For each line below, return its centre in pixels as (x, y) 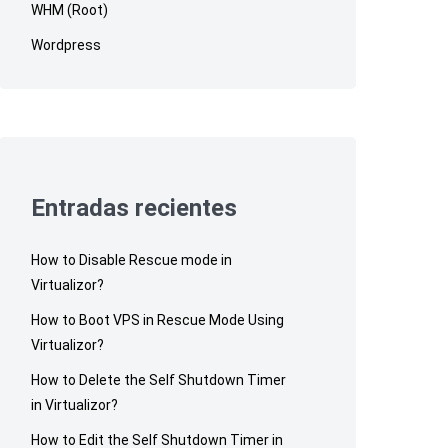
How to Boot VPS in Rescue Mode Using (158, 319)
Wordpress (66, 44)
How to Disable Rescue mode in (132, 259)
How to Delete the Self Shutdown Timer (159, 379)
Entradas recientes (134, 207)
